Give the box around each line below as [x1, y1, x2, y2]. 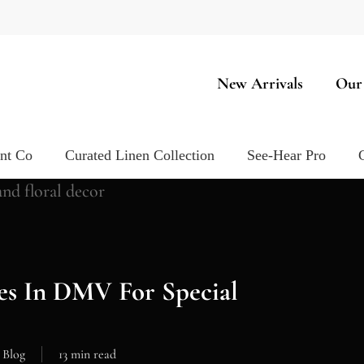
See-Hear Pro [247, 147, 326, 164]
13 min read [58, 345, 116, 362]
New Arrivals [217, 74, 303, 93]
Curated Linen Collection [65, 147, 214, 164]
